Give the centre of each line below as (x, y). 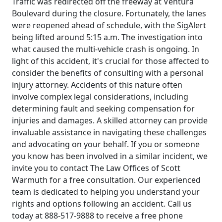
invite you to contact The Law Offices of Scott (96, 168)
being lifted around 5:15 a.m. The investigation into (107, 37)
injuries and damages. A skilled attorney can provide (110, 120)
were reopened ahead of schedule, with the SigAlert (109, 25)
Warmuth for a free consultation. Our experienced (106, 180)
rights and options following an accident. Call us (102, 204)
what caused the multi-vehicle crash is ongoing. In (106, 49)
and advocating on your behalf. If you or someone (106, 144)
